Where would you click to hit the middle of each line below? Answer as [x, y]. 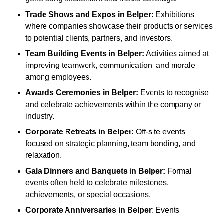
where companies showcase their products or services [119, 26]
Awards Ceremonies [64, 93]
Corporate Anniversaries [71, 210]
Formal [178, 171]
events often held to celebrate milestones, [97, 183]
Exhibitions [174, 15]
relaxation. [44, 155]
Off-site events [160, 132]
